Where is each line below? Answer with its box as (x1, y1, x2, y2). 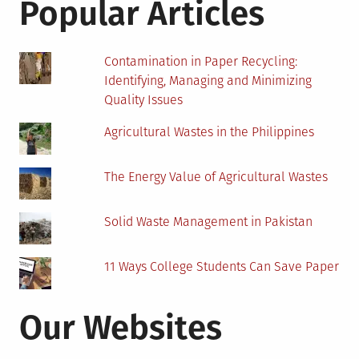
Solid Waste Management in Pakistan (104, 214, 313, 230)
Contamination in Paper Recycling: (104, 54, 298, 70)
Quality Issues (104, 92, 184, 108)
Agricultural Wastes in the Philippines (104, 124, 315, 140)
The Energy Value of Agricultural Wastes (104, 169, 329, 185)
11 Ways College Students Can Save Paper (104, 259, 340, 275)
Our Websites (19, 308, 222, 349)
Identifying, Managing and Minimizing (104, 73, 313, 89)
